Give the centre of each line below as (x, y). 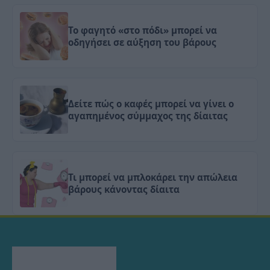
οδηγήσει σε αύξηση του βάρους (142, 42)
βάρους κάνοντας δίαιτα (124, 190)
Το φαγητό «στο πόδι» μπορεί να (143, 30)
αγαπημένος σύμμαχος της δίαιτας (148, 116)
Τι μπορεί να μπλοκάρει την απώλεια (153, 177)
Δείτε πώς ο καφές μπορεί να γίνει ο (151, 104)
